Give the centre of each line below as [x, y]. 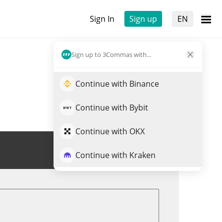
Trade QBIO [130, 150]
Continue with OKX [110, 131]
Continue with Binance [117, 84]
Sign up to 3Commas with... [111, 54]
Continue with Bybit [112, 108]
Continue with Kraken [115, 155]
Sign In [102, 19]
